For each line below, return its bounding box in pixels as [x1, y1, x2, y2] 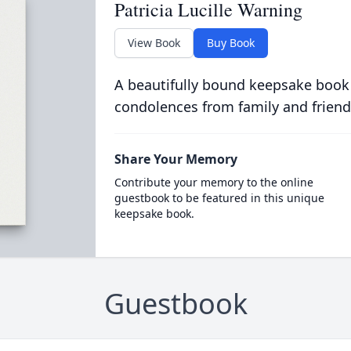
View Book [127, 35, 180, 50]
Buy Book [206, 35, 255, 50]
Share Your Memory [114, 150, 237, 168]
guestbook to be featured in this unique [114, 190, 324, 205]
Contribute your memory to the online [114, 175, 313, 190]
